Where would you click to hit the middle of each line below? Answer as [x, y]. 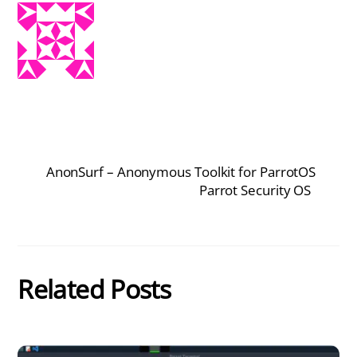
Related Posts [94, 289]
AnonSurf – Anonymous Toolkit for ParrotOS [181, 171]
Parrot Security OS [255, 190]
